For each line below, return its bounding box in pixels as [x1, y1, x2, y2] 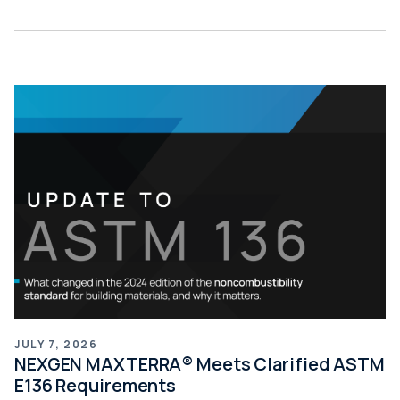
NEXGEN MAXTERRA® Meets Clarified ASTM [14, 352, 385, 377]
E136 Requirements [14, 373, 177, 398]
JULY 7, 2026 [14, 337, 97, 353]
